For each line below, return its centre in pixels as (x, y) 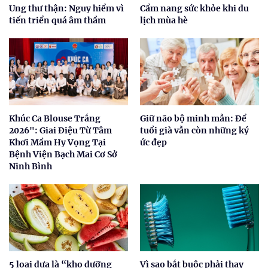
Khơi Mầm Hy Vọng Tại (57, 143)
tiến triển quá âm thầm (57, 21)
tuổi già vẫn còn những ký (194, 131)
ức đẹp (153, 143)
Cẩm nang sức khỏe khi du (194, 9)
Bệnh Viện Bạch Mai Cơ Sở (63, 155)
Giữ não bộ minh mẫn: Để (193, 119)
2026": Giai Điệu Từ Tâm (60, 131)
